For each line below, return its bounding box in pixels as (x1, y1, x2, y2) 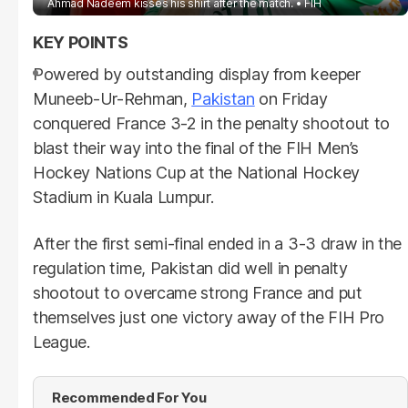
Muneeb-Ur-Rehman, (33, 88, 192, 108)
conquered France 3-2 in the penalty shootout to (33, 113, 390, 133)
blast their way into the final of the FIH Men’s (33, 138, 359, 158)
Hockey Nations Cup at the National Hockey (33, 162, 360, 182)
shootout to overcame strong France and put (33, 282, 362, 302)
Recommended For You (52, 388, 207, 406)
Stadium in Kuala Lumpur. (33, 187, 214, 207)
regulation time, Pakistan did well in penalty (33, 258, 348, 278)
